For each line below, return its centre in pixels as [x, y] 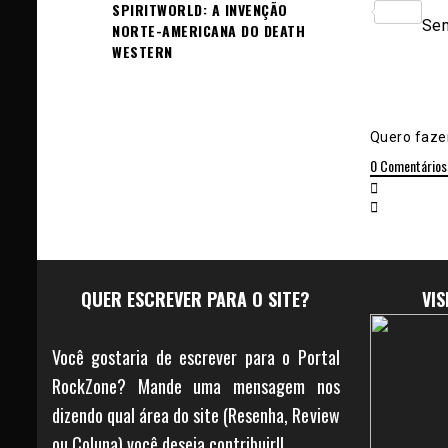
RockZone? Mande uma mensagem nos [196, 385]
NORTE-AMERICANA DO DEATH [208, 30]
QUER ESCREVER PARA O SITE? [196, 298]
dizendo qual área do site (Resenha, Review [196, 414]
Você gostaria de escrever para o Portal [196, 356]
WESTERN [142, 51]
